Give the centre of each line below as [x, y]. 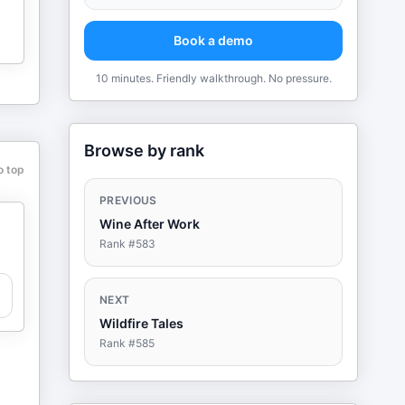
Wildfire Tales [141, 323]
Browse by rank [144, 151]
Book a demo [213, 40]
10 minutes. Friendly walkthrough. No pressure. [213, 78]
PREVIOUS [128, 200]
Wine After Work [150, 224]
